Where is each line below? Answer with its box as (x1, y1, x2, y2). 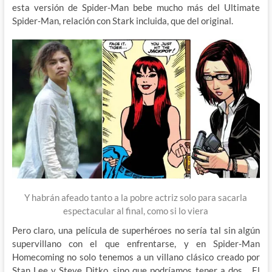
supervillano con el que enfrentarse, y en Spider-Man (12, 238, 260, 250)
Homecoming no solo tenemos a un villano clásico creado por (12, 251, 260, 263)
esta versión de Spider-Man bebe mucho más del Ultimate (12, 1, 260, 13)
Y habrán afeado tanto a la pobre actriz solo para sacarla (24, 192, 248, 203)
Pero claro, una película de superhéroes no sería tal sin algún (12, 225, 260, 236)
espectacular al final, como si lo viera (63, 205, 209, 217)
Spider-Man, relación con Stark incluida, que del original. (12, 15, 233, 26)
